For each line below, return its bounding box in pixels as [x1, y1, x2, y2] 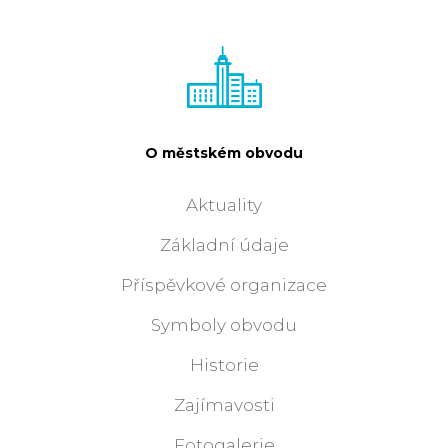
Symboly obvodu [151, 315, 297, 336]
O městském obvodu [145, 144, 303, 163]
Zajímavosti [173, 395, 275, 416]
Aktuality [186, 195, 262, 216]
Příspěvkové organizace [121, 275, 327, 296]
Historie [189, 355, 259, 376]
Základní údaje [159, 235, 289, 256]
